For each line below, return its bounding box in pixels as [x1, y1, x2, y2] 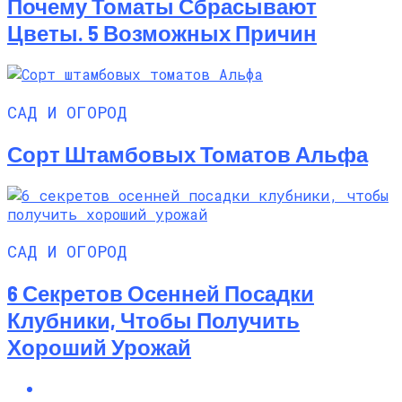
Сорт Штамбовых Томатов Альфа [7, 140, 368, 167]
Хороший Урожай [7, 334, 191, 361]
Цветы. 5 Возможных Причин [7, 20, 317, 47]
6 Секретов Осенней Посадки [7, 280, 314, 307]
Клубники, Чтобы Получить [7, 307, 300, 334]
